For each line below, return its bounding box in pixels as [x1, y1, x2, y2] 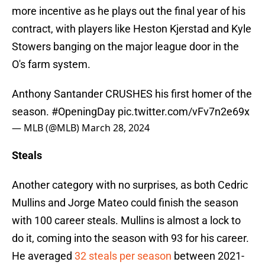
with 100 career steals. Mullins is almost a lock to [12, 214, 241, 227]
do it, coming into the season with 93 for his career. [12, 232, 249, 245]
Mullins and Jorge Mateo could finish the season [12, 196, 238, 209]
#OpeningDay [51, 105, 115, 118]
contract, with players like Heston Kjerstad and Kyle [12, 22, 251, 35]
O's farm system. [12, 58, 91, 71]
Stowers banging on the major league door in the [12, 40, 239, 53]
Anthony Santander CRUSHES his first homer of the [12, 88, 252, 101]
